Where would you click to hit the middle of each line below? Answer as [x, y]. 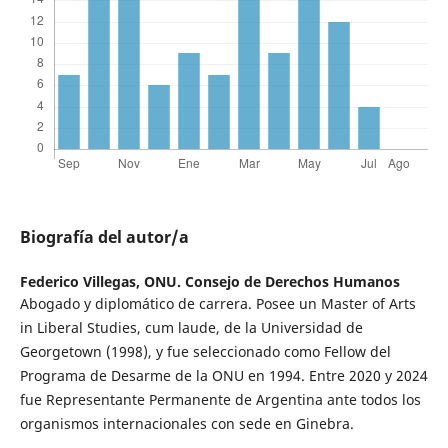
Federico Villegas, [81, 282]
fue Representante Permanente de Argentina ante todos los [220, 400]
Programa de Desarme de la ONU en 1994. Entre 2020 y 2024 [223, 376]
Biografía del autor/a [104, 237]
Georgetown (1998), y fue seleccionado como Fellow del [205, 352]
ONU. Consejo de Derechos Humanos [271, 282]
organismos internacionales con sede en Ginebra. [186, 424]
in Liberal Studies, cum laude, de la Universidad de [191, 328]
